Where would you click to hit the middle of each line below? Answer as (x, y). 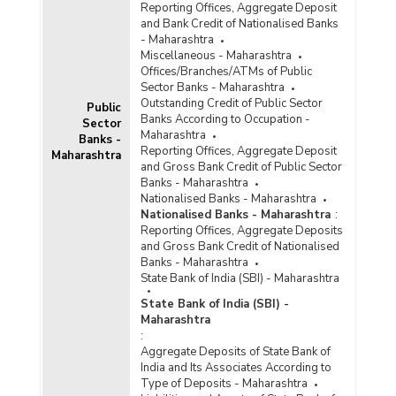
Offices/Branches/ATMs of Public (226, 72)
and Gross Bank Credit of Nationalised (240, 247)
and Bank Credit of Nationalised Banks (239, 24)
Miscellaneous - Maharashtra (216, 56)
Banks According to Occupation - (225, 120)
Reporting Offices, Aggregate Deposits (241, 231)
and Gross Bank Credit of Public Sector (241, 168)
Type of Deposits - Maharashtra (224, 384)
